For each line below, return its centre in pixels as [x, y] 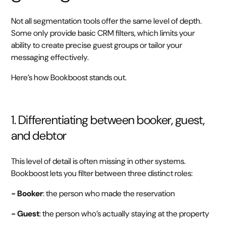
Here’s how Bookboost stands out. [69, 77]
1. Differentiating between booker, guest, [108, 120]
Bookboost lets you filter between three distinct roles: [102, 173]
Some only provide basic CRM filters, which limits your [103, 33]
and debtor [39, 135]
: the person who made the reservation [109, 193]
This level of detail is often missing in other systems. [99, 161]
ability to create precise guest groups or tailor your [97, 45]
